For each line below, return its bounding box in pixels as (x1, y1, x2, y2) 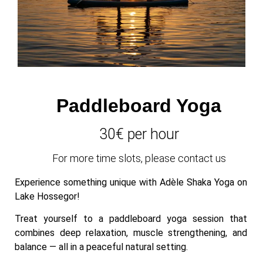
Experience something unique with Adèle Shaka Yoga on (15, 177, 247, 188)
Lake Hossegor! (15, 191, 80, 203)
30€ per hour (99, 126, 179, 143)
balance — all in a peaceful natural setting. (15, 241, 188, 253)
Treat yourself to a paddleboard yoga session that (15, 213, 247, 225)
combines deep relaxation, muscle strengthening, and (15, 227, 247, 239)
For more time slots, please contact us (52, 152, 226, 165)
